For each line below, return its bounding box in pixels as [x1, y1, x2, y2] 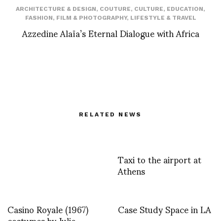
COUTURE [100, 5, 131, 13]
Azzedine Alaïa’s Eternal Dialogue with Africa [22, 20, 199, 46]
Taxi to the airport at [118, 146, 201, 173]
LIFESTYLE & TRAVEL [130, 14, 196, 22]
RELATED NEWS [79, 111, 142, 118]
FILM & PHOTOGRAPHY [56, 14, 127, 22]
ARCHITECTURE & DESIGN [16, 5, 96, 13]
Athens [118, 157, 145, 184]
